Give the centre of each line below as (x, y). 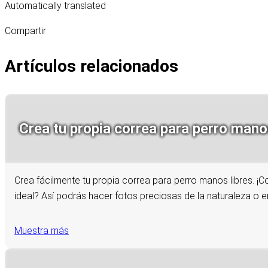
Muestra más (42, 231)
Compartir (25, 31)
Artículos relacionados (92, 66)
